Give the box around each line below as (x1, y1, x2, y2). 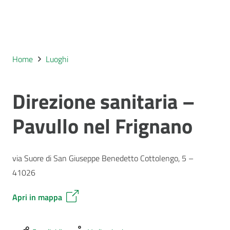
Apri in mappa (12, 191, 62, 203)
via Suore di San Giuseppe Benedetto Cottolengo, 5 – (12, 152, 194, 164)
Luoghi (46, 53, 69, 65)
